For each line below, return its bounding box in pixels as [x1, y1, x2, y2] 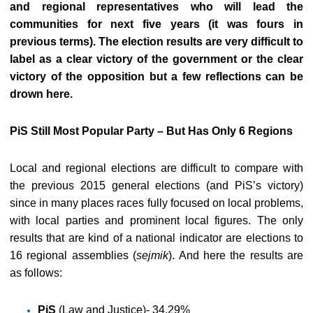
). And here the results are [168, 249, 303, 261]
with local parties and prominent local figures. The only [10, 214, 303, 226]
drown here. [10, 88, 73, 100]
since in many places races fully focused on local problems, [10, 197, 303, 209]
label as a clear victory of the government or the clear [10, 53, 303, 65]
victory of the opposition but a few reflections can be [10, 71, 303, 82]
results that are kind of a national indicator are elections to [10, 232, 303, 244]
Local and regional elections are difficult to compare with [10, 162, 303, 174]
